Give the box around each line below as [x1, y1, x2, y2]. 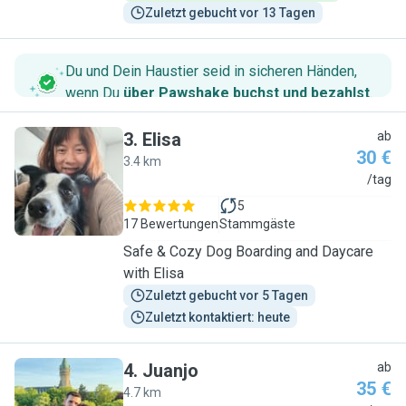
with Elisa [123, 265, 184, 282]
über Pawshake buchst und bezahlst [123, 84, 370, 101]
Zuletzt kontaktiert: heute [145, 310, 290, 324]
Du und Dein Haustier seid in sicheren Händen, [65, 63, 357, 80]
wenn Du [65, 84, 123, 101]
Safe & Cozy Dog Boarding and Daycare [123, 243, 373, 260]
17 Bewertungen [123, 217, 218, 231]
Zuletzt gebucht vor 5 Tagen [145, 288, 308, 303]
